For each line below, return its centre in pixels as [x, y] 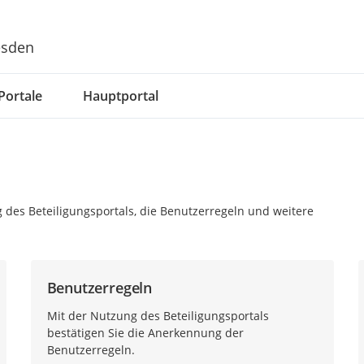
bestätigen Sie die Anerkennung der [145, 333]
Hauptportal [120, 96]
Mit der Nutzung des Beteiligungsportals [158, 316]
